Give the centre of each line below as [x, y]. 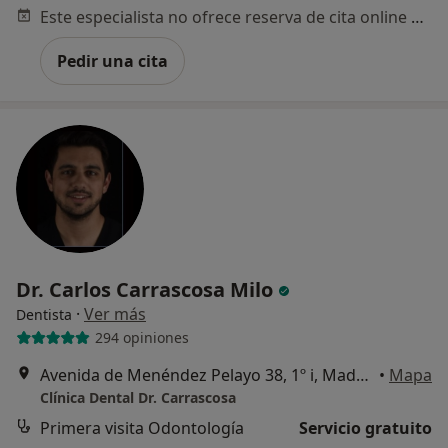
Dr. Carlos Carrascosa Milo [147, 289]
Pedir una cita [112, 60]
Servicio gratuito [365, 427]
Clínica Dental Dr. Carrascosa [138, 397]
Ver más [115, 313]
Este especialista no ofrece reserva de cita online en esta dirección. [417, 16]
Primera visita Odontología [142, 427]
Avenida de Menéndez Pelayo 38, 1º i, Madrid [362, 374]
